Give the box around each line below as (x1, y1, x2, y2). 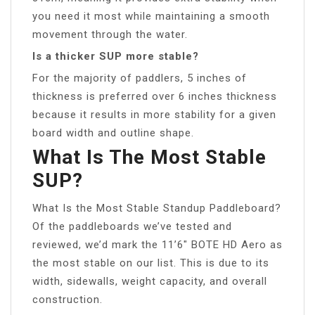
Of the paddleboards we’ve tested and (32, 219, 232, 233)
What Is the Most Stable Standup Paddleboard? (32, 201, 281, 214)
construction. (32, 292, 103, 306)
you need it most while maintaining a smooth (32, 9, 270, 22)
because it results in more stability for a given (32, 108, 276, 121)
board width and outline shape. (32, 126, 194, 139)
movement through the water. (32, 27, 188, 41)
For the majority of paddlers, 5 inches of (32, 71, 247, 84)
